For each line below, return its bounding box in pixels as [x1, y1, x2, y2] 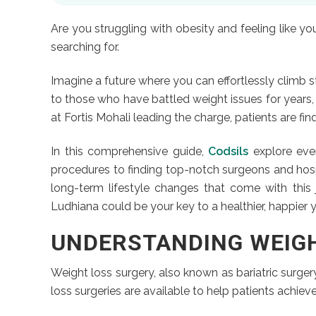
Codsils [208, 145, 248, 158]
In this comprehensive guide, [51, 145, 208, 158]
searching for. [51, 40, 119, 54]
